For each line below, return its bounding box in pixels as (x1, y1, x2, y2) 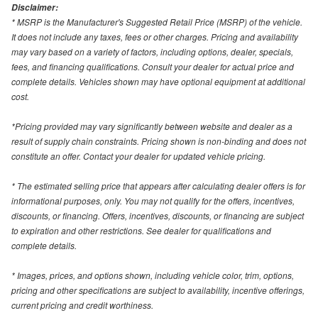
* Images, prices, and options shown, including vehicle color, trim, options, (11, 268, 294, 281)
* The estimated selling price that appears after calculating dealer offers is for (11, 179, 305, 192)
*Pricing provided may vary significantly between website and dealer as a (11, 119, 292, 132)
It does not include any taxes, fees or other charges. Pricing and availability (11, 30, 298, 43)
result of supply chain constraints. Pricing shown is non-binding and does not (11, 134, 306, 147)
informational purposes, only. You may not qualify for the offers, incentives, (11, 194, 295, 207)
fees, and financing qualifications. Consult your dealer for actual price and (11, 60, 294, 72)
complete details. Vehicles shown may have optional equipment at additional (11, 75, 305, 87)
